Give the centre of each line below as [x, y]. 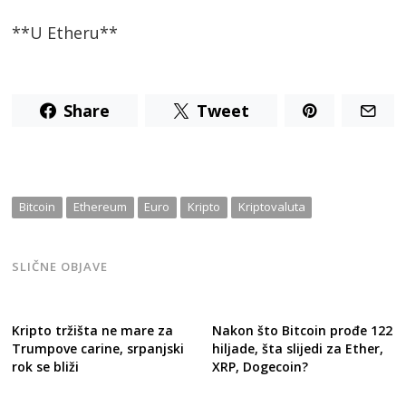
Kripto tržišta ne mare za [93, 331]
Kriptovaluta [271, 207]
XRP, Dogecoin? [260, 367]
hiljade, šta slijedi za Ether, [297, 349]
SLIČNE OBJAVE [60, 267]
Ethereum [100, 207]
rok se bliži [46, 367]
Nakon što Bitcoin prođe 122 [302, 331]
